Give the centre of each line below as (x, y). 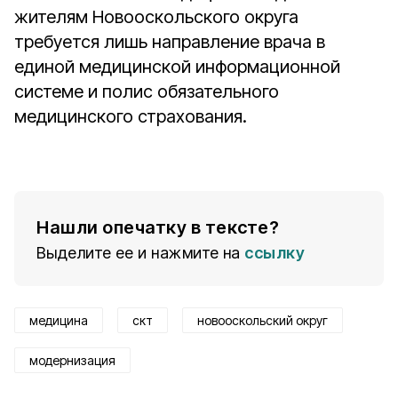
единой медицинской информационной (177, 67)
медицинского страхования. (131, 116)
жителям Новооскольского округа (156, 17)
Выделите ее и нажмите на (139, 253)
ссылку (275, 253)
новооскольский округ (263, 320)
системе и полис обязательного (147, 92)
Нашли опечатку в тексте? (158, 227)
